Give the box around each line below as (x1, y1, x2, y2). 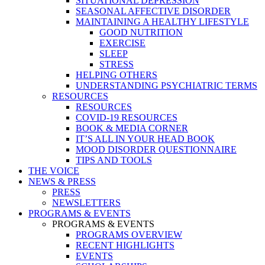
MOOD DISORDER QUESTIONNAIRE (76, 144, 237, 154)
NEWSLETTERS (52, 198, 121, 208)
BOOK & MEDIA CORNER (76, 123, 188, 133)
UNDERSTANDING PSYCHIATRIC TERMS (76, 80, 257, 91)
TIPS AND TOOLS (76, 155, 152, 165)
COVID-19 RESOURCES (76, 112, 177, 122)
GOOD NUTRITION (99, 27, 183, 37)
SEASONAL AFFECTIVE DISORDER (76, 6, 231, 16)
